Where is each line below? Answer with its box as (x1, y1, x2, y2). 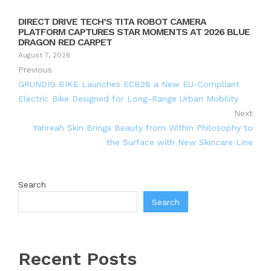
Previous (18, 65, 52, 75)
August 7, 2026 (18, 51, 71, 60)
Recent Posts (18, 248, 137, 270)
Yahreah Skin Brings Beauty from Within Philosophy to (33, 123, 253, 133)
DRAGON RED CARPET (18, 36, 112, 48)
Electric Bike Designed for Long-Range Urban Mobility (18, 94, 238, 104)
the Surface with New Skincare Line (106, 137, 253, 148)
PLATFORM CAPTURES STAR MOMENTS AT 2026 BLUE (18, 26, 250, 38)
